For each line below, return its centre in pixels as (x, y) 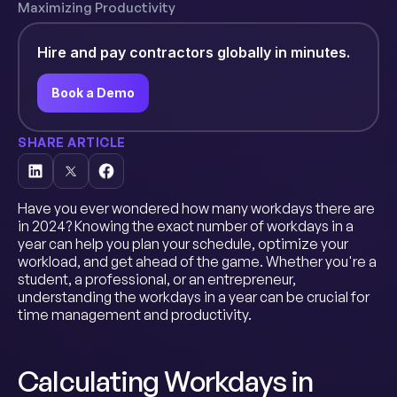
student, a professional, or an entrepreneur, (157, 279)
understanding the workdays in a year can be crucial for (194, 297)
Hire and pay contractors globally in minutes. (194, 52)
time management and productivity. (135, 315)
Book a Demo (93, 93)
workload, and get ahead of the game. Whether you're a (197, 261)
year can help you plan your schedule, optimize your (183, 244)
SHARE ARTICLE (72, 142)
